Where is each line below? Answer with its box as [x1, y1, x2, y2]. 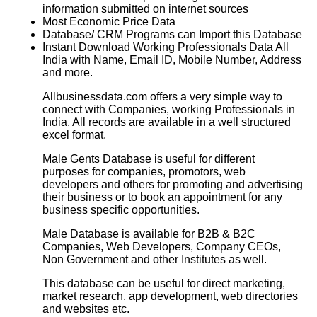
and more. [42, 66, 93, 79]
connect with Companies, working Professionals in [42, 103, 295, 115]
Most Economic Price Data [42, 15, 175, 28]
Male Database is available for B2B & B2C [42, 227, 255, 240]
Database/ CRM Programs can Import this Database [42, 28, 302, 40]
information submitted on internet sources [42, 2, 248, 15]
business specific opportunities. [42, 203, 200, 216]
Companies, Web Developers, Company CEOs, [42, 240, 281, 253]
